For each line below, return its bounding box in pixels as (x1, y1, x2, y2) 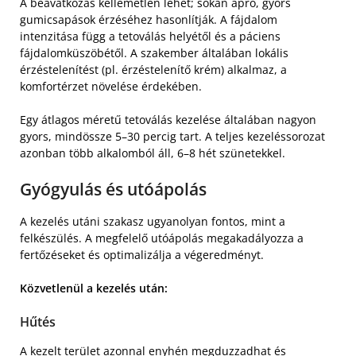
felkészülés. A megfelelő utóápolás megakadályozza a (20, 230, 304, 246)
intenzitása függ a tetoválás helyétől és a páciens (20, 28, 281, 44)
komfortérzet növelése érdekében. (20, 78, 202, 94)
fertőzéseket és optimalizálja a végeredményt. (20, 246, 264, 262)
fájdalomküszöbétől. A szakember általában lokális (20, 44, 288, 60)
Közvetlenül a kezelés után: (20, 280, 168, 296)
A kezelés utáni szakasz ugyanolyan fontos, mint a (20, 213, 285, 229)
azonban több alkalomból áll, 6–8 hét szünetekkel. (20, 145, 285, 161)
